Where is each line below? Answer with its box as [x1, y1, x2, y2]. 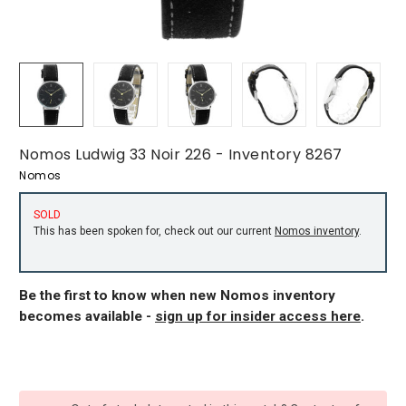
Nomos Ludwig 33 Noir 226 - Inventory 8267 [19, 144, 343, 165]
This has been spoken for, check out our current [34, 224, 275, 237]
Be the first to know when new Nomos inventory [19, 286, 335, 304]
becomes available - [19, 307, 155, 324]
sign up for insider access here [155, 307, 361, 324]
